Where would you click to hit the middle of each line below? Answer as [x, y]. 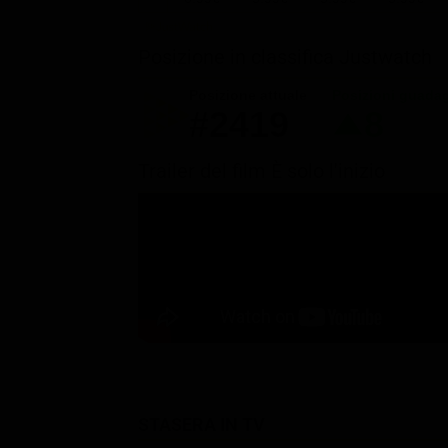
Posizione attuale [248, 95]
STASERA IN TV [201, 425]
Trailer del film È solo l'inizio [261, 171]
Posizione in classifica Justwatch [285, 57]
